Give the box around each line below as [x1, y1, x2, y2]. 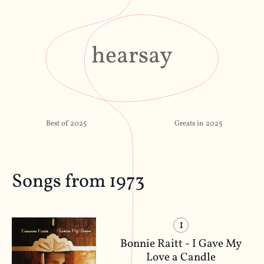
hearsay [91, 40, 173, 73]
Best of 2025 [45, 118, 87, 129]
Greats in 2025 [174, 118, 222, 129]
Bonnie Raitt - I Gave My [120, 236, 242, 252]
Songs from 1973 [12, 169, 144, 196]
